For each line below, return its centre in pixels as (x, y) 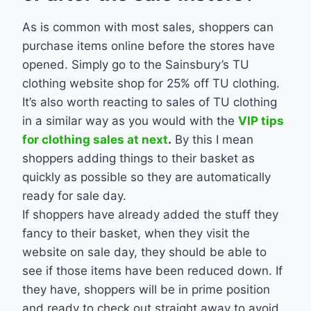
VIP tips (261, 121)
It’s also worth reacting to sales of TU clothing (150, 102)
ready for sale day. (74, 196)
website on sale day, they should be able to (144, 252)
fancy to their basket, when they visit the (136, 234)
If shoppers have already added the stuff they (150, 215)
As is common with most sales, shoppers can (148, 27)
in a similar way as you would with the (130, 121)
